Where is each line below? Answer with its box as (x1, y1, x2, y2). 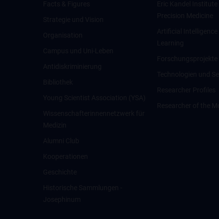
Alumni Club (43, 137, 79, 145)
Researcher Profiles (157, 86, 216, 94)
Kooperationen (43, 153, 88, 160)
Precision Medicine (157, 12, 214, 20)
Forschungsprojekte (157, 55, 218, 63)
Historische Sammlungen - (43, 184, 122, 192)
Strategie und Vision (43, 16, 104, 23)
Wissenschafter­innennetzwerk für (43, 109, 145, 117)
